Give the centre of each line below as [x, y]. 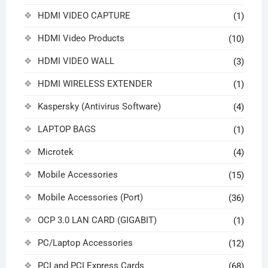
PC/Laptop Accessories [85, 243]
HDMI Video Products [81, 39]
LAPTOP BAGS [66, 130]
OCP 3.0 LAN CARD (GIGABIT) [97, 220]
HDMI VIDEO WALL [76, 61]
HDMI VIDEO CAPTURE [84, 16]
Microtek [55, 152]
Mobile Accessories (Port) [90, 198]
